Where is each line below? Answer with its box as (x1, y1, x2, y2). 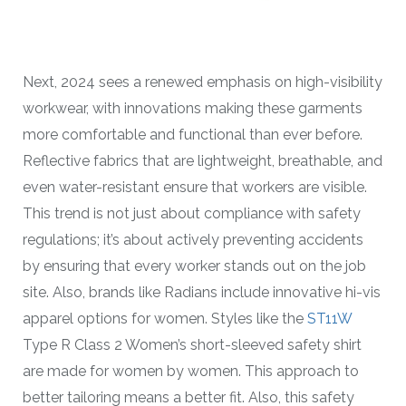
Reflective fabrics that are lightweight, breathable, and (23, 152, 382, 170)
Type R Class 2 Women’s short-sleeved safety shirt (23, 336, 362, 354)
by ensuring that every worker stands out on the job (23, 257, 366, 275)
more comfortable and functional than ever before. (23, 126, 362, 144)
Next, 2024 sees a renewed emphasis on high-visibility (23, 73, 382, 92)
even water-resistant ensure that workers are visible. (23, 179, 367, 197)
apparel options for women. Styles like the (23, 310, 307, 328)
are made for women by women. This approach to (23, 362, 359, 381)
